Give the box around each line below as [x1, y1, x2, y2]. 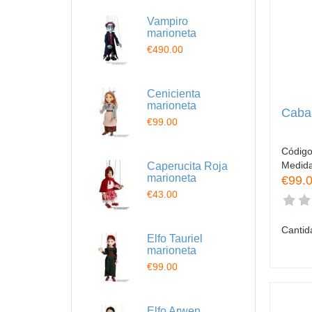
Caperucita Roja [147, 160, 228, 172]
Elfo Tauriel [147, 233, 203, 244]
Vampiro [147, 15, 188, 27]
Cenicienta [147, 88, 201, 100]
